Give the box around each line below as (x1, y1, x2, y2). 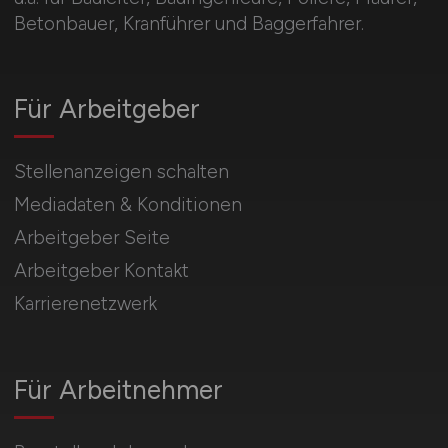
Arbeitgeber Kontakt (13, 258, 189, 282)
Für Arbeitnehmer (13, 373, 223, 406)
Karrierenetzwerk (13, 291, 157, 315)
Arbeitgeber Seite (13, 225, 170, 249)
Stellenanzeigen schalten (13, 159, 229, 183)
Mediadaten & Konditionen (13, 192, 242, 216)
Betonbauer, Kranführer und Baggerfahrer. (13, 11, 364, 35)
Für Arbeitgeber (13, 92, 200, 125)
